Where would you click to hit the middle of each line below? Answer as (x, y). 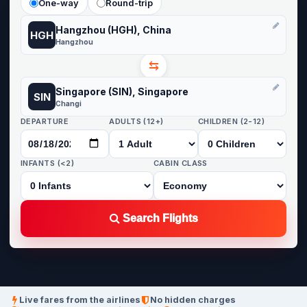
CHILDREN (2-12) (231, 121)
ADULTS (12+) (136, 121)
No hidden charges (193, 300)
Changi (69, 103)
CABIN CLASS (181, 163)
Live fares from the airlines (80, 300)
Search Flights (159, 218)
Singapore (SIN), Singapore (122, 91)
